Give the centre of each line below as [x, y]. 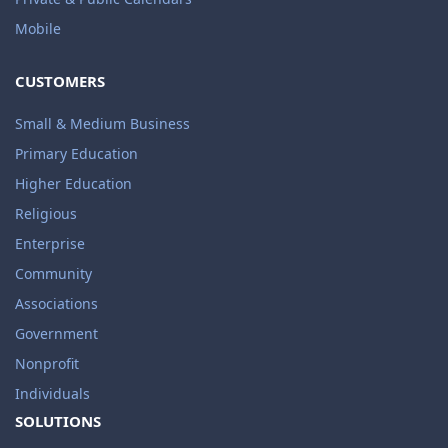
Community [53, 274]
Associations [56, 304]
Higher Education [73, 184]
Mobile [38, 29]
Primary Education [76, 154]
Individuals [52, 394]
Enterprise [50, 244]
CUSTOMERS [60, 81]
